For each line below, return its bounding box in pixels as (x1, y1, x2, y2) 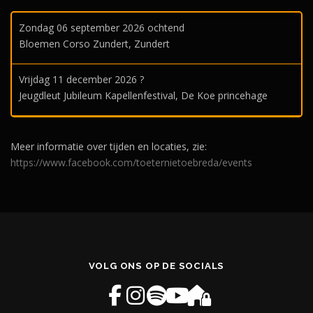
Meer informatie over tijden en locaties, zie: (10, 139, 207, 153)
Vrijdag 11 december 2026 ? (19, 72, 144, 86)
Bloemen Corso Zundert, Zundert (19, 36, 170, 50)
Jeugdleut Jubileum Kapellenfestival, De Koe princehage (19, 88, 268, 102)
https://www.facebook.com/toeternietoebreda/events (10, 155, 252, 169)
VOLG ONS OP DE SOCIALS (88, 261, 225, 272)
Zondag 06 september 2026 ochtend (19, 20, 184, 34)
